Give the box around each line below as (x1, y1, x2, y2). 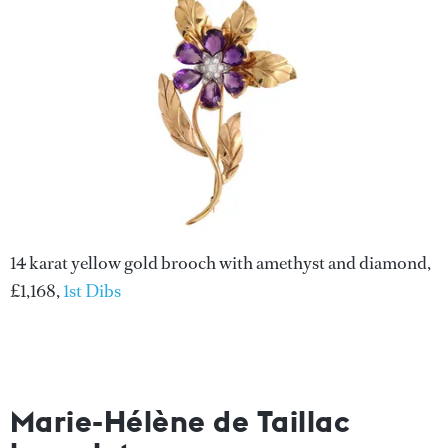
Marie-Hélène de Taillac (10, 401, 351, 440)
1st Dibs (63, 278, 121, 303)
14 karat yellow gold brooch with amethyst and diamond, (10, 250, 431, 275)
